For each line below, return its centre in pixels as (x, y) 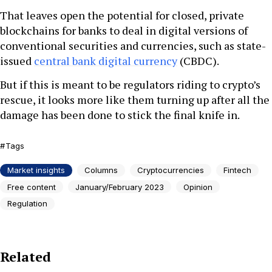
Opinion (198, 187)
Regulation (27, 204)
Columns (101, 170)
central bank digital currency (106, 61)
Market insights (36, 170)
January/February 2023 (120, 187)
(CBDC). (198, 61)
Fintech (237, 170)
